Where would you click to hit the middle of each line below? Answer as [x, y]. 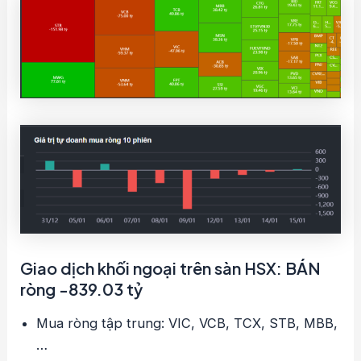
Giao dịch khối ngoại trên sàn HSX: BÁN [171, 268]
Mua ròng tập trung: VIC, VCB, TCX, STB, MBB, [187, 324]
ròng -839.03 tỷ [82, 289]
